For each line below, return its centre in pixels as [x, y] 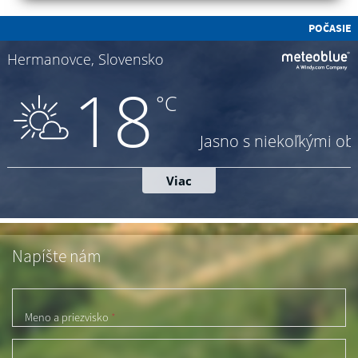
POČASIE [330, 28]
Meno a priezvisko [68, 317]
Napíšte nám [57, 256]
